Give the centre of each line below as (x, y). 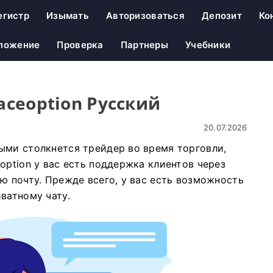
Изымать (68, 16)
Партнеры (144, 45)
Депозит (222, 16)
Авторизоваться (145, 16)
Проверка (80, 45)
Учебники (208, 45)
